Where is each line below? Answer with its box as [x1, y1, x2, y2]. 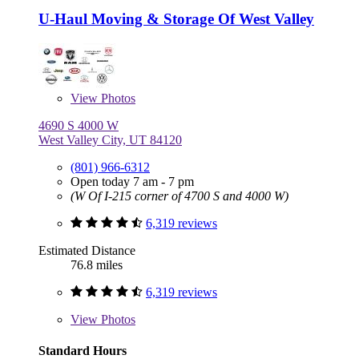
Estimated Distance [38, 244, 135, 258]
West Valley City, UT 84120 [38, 133, 182, 147]
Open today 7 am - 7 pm [71, 175, 194, 189]
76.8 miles [71, 258, 123, 272]
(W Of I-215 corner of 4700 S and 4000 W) [71, 189, 288, 204]
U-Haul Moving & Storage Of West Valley [38, 10, 314, 28]
